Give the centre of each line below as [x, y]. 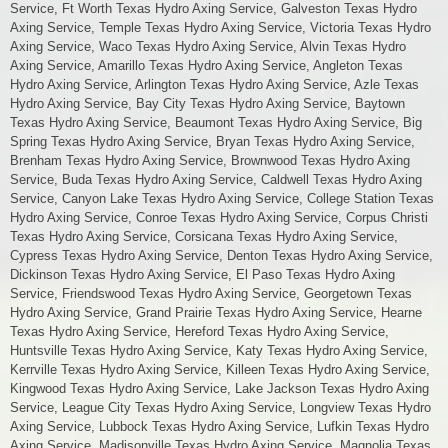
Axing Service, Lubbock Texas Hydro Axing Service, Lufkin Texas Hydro [219, 427]
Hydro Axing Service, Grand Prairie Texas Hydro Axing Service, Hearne [216, 313]
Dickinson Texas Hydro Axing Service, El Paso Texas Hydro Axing [202, 275]
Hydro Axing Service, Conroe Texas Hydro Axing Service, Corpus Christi [219, 218]
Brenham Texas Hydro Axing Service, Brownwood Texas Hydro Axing [210, 161]
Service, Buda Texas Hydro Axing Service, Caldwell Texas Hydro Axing [216, 180]
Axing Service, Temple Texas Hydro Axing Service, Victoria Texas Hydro [220, 28]
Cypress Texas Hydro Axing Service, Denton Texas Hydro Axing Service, [221, 256]
